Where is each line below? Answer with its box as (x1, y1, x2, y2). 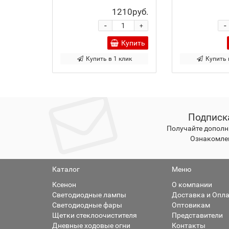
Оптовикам (172, 201, 210, 209)
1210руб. (112, 7, 148, 17)
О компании (172, 180, 212, 189)
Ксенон (52, 180, 76, 189)
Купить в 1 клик (85, 55, 132, 62)
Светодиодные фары (52, 201, 122, 209)
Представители (172, 211, 223, 219)
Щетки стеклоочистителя (52, 211, 137, 219)
